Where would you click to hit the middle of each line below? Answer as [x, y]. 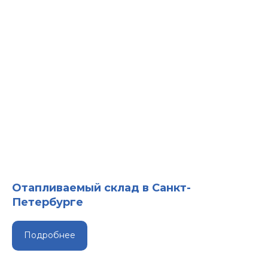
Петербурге [48, 202]
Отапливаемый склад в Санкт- [101, 188]
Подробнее [50, 235]
